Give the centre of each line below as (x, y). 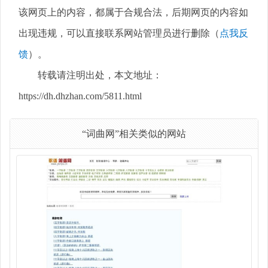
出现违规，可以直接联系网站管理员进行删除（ (119, 33)
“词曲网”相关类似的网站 (134, 133)
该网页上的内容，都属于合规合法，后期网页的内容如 (133, 12)
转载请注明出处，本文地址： (100, 75)
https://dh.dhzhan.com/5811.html (80, 96)
